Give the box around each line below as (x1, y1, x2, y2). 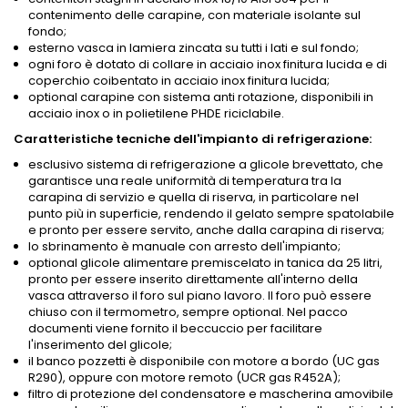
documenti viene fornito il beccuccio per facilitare (28, 320, 322, 338)
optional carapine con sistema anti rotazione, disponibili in (28, 88, 373, 107)
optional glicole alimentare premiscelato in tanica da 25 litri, (28, 254, 382, 272)
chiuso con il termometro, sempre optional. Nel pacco (28, 303, 348, 321)
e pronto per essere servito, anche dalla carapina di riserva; (28, 221, 384, 240)
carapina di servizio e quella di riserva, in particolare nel (28, 189, 359, 207)
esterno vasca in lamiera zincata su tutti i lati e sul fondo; (28, 39, 359, 57)
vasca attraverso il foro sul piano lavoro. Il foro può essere (28, 287, 372, 305)
